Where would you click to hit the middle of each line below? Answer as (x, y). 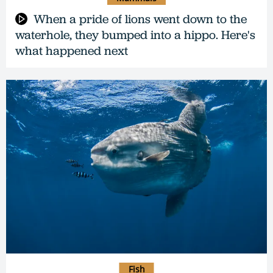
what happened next (72, 50)
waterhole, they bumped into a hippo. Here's (135, 34)
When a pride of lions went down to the (140, 19)
